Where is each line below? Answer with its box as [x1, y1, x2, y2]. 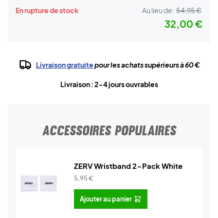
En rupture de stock [16, 6, 78, 15]
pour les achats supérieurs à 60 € [93, 60, 200, 69]
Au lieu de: [142, 6, 174, 15]
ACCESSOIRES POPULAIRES [42, 122, 176, 139]
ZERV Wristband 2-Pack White [74, 161, 182, 170]
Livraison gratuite [36, 60, 93, 69]
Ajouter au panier [80, 195, 132, 203]
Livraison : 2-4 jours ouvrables [60, 80, 158, 89]
